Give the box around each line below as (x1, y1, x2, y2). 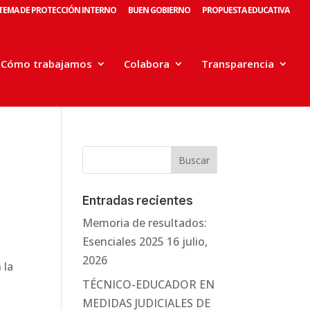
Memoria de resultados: (82, 215, 208, 230)
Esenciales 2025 (82, 234, 165, 249)
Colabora (124, 57, 170, 71)
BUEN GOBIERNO (128, 4, 190, 16)
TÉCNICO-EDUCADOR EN (82, 277, 215, 292)
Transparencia (201, 57, 274, 71)
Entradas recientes (82, 193, 194, 208)
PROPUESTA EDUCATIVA (202, 4, 289, 16)
